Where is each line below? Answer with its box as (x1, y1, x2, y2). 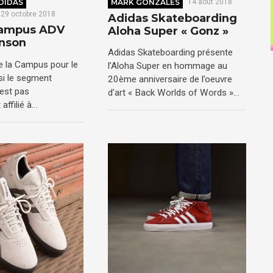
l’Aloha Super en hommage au (108, 60, 228, 72)
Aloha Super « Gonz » (108, 24, 229, 38)
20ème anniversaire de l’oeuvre (108, 74, 233, 85)
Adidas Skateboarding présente (108, 47, 233, 58)
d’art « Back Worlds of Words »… (108, 87, 240, 99)
